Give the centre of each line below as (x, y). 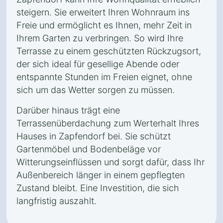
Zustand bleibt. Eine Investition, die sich (98, 188)
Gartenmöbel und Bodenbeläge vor (89, 149)
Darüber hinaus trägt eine (68, 110)
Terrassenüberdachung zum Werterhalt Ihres (108, 123)
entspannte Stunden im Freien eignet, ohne (104, 77)
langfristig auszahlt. (56, 201)
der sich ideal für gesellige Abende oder (98, 64)
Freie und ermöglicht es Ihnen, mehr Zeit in (104, 25)
